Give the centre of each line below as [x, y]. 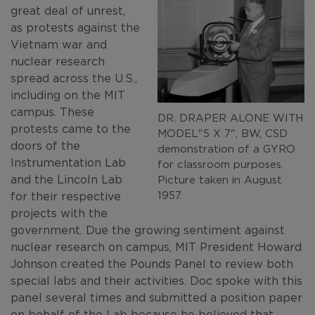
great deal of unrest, [68, 10]
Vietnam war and [59, 44]
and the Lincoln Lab [66, 179]
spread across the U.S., [74, 78]
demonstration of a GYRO [226, 148]
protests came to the [71, 128]
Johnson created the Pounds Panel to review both [152, 263]
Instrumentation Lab [68, 162]
